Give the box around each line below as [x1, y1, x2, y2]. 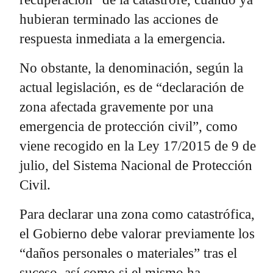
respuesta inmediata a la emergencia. [19, 30, 225, 46]
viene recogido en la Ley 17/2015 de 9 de [19, 138, 256, 154]
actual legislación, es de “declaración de [19, 79, 244, 95]
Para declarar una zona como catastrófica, [19, 206, 255, 222]
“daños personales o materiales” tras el [19, 245, 237, 261]
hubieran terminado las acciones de [19, 11, 218, 27]
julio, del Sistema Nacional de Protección [19, 157, 252, 173]
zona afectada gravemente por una [19, 99, 213, 115]
